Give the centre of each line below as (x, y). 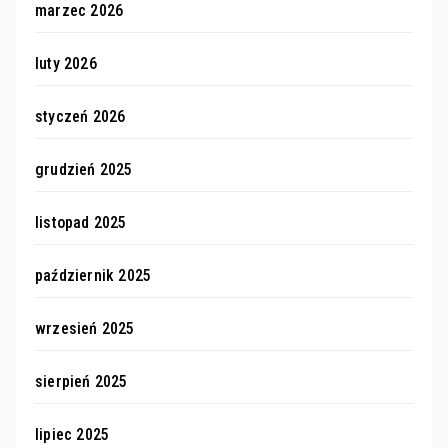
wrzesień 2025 (85, 329)
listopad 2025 (81, 223)
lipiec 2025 (72, 435)
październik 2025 (93, 276)
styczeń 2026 (80, 117)
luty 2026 (66, 64)
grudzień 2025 (84, 170)
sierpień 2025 (81, 382)
